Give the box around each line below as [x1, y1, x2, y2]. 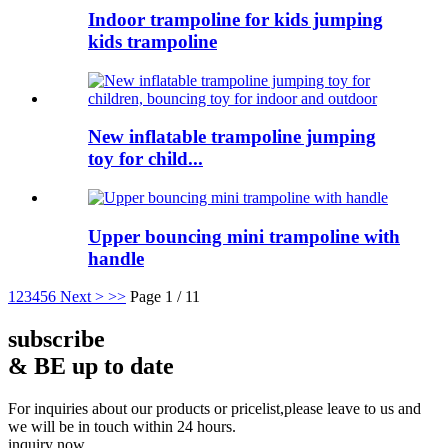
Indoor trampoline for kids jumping [88, 8, 383, 30]
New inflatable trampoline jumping [88, 126, 376, 148]
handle [88, 247, 144, 269]
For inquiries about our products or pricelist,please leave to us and [8, 400, 421, 418]
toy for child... [88, 148, 203, 170]
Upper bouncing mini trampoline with [88, 225, 400, 247]
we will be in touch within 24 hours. [8, 418, 236, 436]
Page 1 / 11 [130, 288, 200, 306]
